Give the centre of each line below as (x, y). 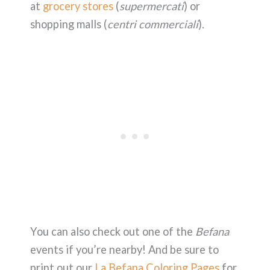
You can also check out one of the (113, 231)
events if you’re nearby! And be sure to (124, 249)
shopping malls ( (69, 24)
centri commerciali (153, 24)
